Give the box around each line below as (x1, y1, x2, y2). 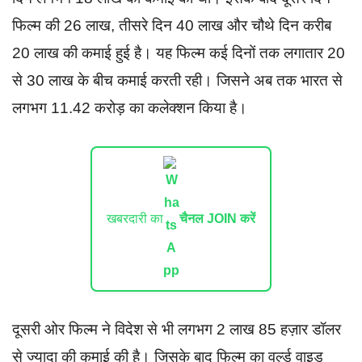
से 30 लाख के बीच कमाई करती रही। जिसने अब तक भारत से (12, 72, 343, 90)
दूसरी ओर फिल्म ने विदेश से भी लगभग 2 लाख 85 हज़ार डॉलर (12, 321, 341, 339)
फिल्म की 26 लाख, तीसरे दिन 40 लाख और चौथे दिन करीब (12, 17, 331, 35)
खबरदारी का (107, 212, 163, 226)
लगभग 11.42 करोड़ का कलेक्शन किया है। (12, 99, 251, 117)
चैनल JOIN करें (179, 212, 255, 226)
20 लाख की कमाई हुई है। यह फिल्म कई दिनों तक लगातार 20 (12, 44, 345, 62)
